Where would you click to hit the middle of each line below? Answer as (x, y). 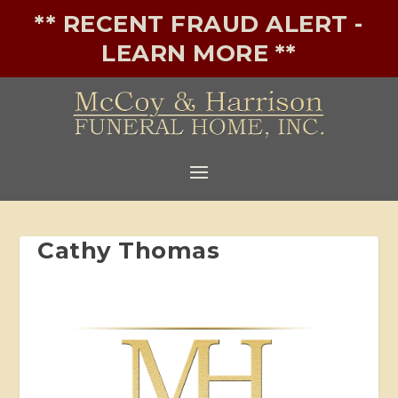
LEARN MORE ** (199, 53)
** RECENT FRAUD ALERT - (199, 24)
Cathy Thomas (129, 250)
